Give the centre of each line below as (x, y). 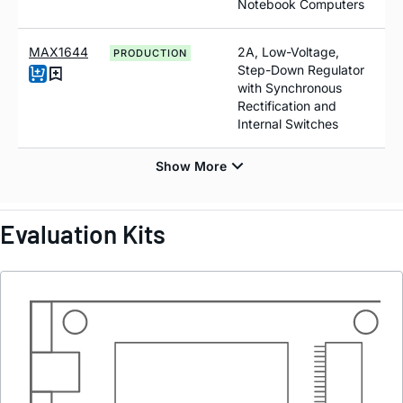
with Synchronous (290, 87)
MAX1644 (58, 51)
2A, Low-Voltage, (288, 51)
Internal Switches (288, 123)
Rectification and (287, 105)
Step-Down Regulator (301, 69)
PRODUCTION (150, 53)
